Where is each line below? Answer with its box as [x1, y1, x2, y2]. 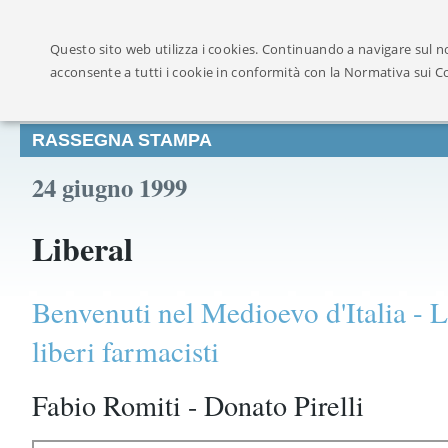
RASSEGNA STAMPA [32, 130, 212, 150]
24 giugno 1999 [32, 169, 187, 205]
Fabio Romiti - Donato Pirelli [32, 385, 364, 424]
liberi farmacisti [32, 330, 219, 370]
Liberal [32, 224, 133, 272]
